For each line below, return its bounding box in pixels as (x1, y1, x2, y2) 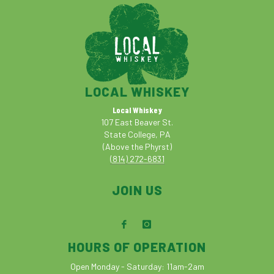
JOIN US (111, 182, 163, 198)
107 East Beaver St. (101, 117, 173, 128)
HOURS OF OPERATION (68, 239, 206, 255)
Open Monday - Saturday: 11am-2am (70, 261, 204, 272)
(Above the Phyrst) (102, 141, 172, 152)
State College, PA (103, 129, 171, 140)
